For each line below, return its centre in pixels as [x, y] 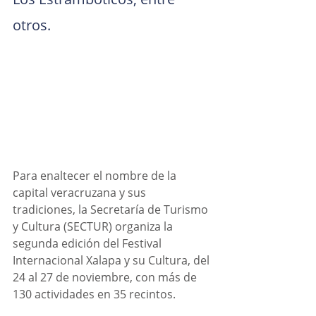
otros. [32, 25]
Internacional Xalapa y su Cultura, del [113, 260]
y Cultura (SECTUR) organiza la [94, 226]
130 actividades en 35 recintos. [94, 294]
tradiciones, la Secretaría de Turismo [112, 209]
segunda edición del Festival [89, 243]
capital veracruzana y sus [81, 192]
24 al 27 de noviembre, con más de [106, 277]
